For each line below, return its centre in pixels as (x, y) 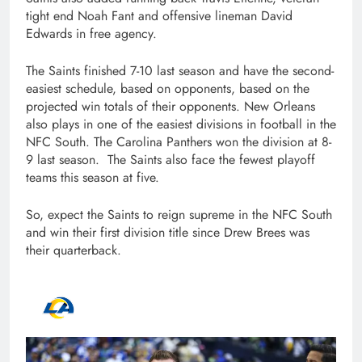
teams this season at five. (95, 178)
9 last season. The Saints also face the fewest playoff (170, 160)
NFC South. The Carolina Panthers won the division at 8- (179, 142)
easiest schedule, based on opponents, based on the (168, 89)
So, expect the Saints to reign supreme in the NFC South (179, 215)
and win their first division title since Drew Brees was (168, 233)
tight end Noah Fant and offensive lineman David (159, 16)
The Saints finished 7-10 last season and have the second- (180, 71)
